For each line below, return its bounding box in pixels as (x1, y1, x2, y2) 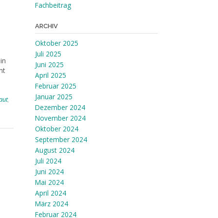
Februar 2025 (35, 81, 76, 91)
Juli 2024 (35, 156, 61, 165)
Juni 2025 (35, 60, 64, 69)
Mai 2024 (35, 178, 64, 187)
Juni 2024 (35, 167, 64, 176)
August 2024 (35, 145, 74, 155)
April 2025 (35, 71, 66, 80)
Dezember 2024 (35, 103, 85, 112)
